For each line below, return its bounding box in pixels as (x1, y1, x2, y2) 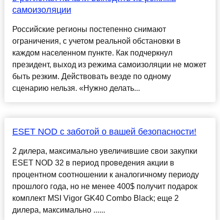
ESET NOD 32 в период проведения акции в (12, 159, 174, 167)
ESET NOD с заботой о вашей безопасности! (12, 127, 196, 137)
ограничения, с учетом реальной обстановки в (12, 37, 181, 46)
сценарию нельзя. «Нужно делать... (12, 84, 140, 93)
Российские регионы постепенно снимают (12, 25, 166, 34)
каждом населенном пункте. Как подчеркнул (12, 49, 172, 57)
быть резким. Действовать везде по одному (12, 72, 171, 81)
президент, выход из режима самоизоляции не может (12, 60, 206, 69)
